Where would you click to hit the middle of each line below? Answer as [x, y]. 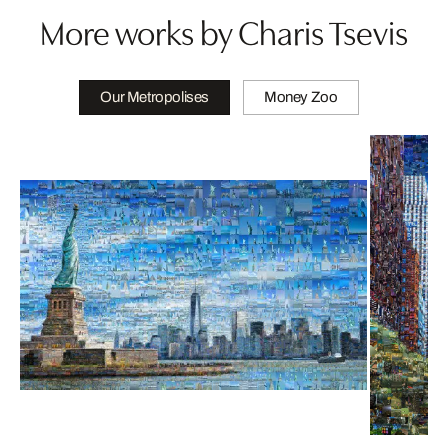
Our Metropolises [155, 96]
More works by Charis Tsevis [224, 30]
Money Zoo [301, 96]
